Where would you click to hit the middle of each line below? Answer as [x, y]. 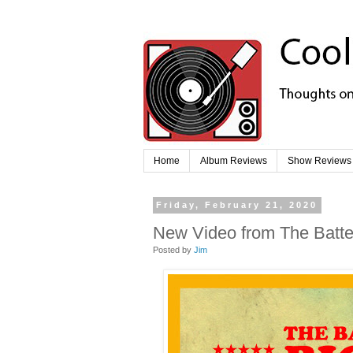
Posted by [173, 249]
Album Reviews [234, 161]
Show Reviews [320, 161]
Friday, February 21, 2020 [237, 205]
